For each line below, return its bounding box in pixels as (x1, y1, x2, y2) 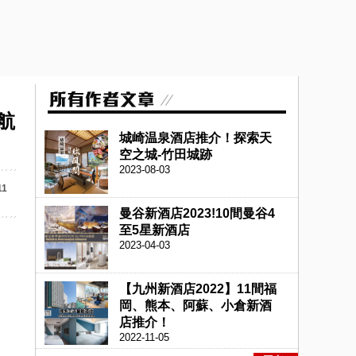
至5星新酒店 (119, 223, 190, 237)
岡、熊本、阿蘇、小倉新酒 (119, 299, 272, 312)
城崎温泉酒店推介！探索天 (119, 131, 272, 145)
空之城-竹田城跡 (119, 148, 212, 161)
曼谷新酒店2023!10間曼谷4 (119, 207, 275, 220)
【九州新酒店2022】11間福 (119, 282, 277, 296)
